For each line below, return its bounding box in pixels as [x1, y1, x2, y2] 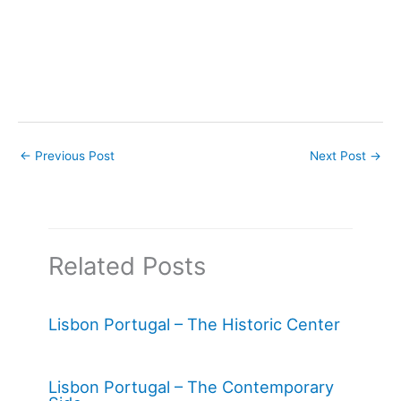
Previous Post [31, 148, 115, 163]
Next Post [310, 148, 370, 163]
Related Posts [48, 251, 207, 282]
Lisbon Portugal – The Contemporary [48, 377, 335, 397]
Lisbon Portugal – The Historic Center [48, 314, 341, 335]
